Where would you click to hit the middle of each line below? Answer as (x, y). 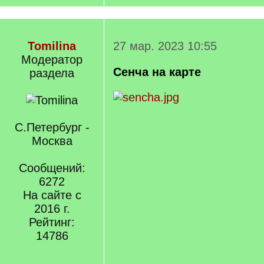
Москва (52, 141)
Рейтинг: (52, 222)
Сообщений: (52, 168)
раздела (52, 73)
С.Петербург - (52, 127)
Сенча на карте (157, 72)
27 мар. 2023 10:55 (165, 46)
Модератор (52, 60)
